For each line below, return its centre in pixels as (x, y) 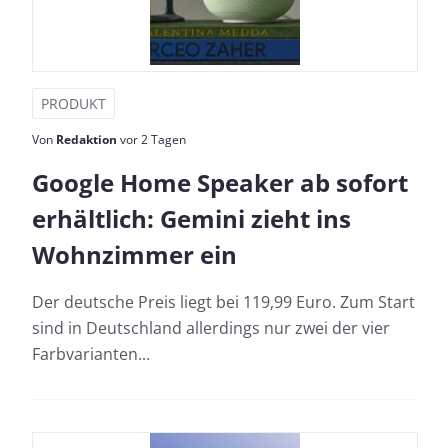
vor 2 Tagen (151, 139)
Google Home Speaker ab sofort (220, 182)
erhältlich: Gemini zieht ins (191, 218)
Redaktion (86, 139)
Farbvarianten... (91, 353)
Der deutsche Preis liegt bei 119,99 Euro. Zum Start (223, 301)
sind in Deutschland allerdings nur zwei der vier (211, 327)
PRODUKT (73, 103)
